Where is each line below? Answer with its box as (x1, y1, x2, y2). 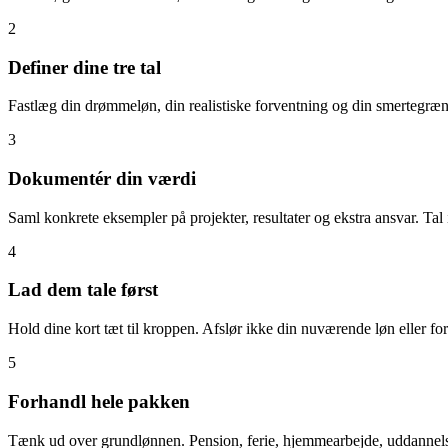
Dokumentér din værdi (8, 168, 196, 190)
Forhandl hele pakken (8, 390, 190, 412)
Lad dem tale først (8, 279, 158, 301)
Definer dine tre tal (8, 56, 161, 78)
